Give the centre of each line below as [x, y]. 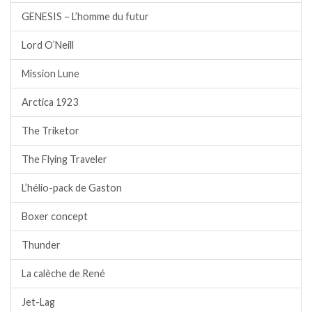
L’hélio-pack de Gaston [72, 188]
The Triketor [50, 131]
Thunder [41, 245]
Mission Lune [50, 74]
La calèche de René [63, 274]
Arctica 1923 [50, 102]
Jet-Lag [38, 302]
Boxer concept [55, 217]
